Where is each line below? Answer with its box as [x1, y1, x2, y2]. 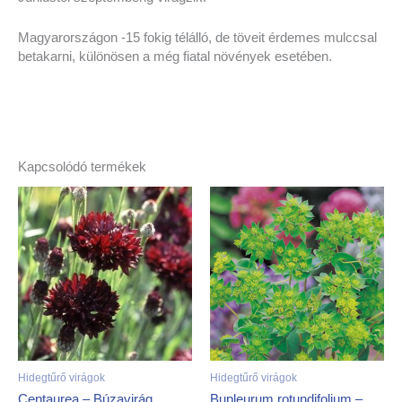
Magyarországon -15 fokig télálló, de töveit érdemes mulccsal [18, 30, 377, 45]
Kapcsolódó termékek [18, 160, 146, 175]
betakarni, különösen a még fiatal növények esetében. [18, 48, 332, 64]
